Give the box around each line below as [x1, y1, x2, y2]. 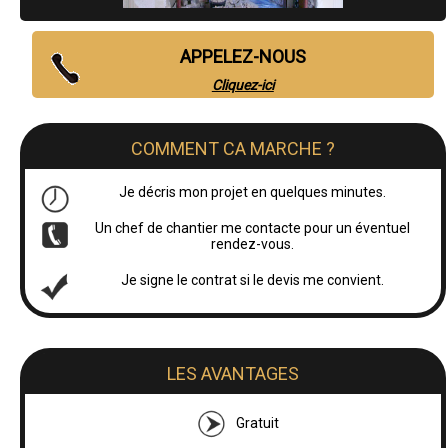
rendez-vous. [211, 235, 295, 252]
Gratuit [236, 414, 280, 431]
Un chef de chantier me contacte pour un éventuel [95, 219, 411, 236]
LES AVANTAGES [166, 362, 299, 384]
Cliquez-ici [211, 76, 274, 93]
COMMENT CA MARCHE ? [130, 137, 335, 159]
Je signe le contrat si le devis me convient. [121, 271, 385, 288]
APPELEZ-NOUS [179, 45, 306, 67]
